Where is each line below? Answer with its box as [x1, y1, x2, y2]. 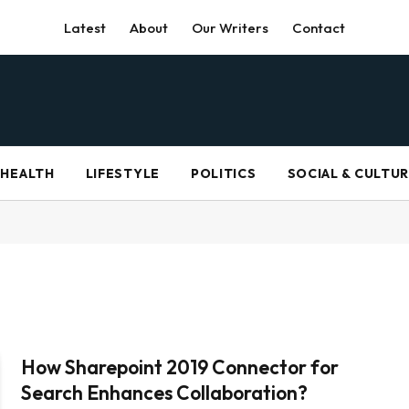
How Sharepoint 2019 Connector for [21, 355, 340, 379]
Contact [292, 18, 345, 37]
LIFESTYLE [85, 165, 160, 182]
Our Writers [192, 18, 268, 37]
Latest [64, 18, 106, 37]
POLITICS [190, 165, 257, 182]
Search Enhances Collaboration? [21, 381, 309, 404]
